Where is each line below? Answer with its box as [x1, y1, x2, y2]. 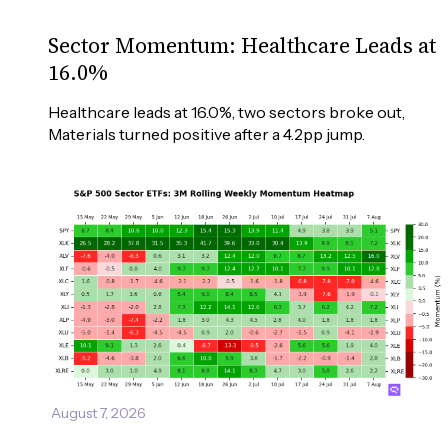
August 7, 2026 [51, 404, 146, 423]
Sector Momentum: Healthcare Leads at [48, 31, 436, 61]
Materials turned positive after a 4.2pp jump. [48, 124, 365, 145]
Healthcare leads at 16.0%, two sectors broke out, [48, 102, 408, 123]
